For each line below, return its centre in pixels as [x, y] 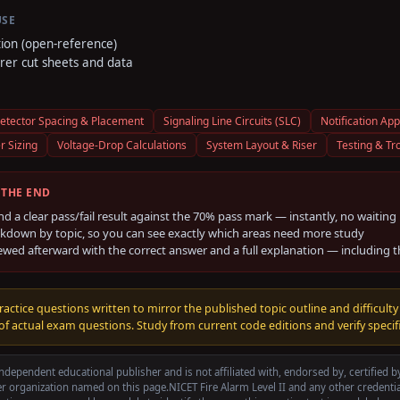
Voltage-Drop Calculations [122, 145]
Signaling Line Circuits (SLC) [232, 121]
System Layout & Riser [262, 145]
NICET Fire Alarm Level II [227, 387]
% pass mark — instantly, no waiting [301, 216]
